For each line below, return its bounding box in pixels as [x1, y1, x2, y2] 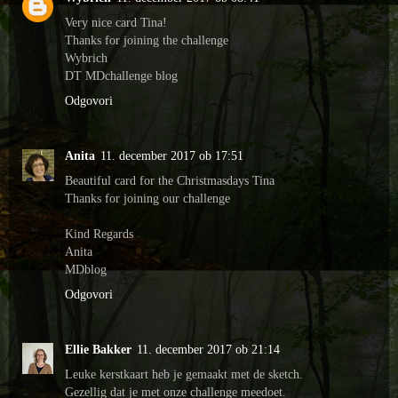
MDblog [65, 261, 107, 276]
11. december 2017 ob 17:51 [100, 147, 243, 163]
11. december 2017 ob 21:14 [137, 341, 280, 356]
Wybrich [65, 51, 107, 65]
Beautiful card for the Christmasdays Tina [65, 172, 275, 187]
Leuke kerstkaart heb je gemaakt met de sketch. [65, 366, 303, 381]
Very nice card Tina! [65, 15, 167, 29]
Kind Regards [65, 226, 133, 241]
